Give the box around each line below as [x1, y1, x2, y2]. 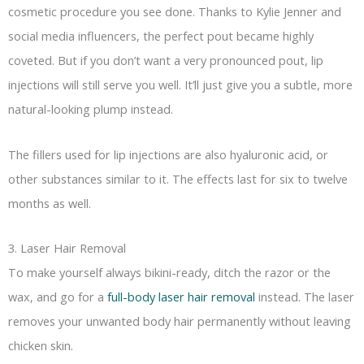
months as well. [8, 194, 91, 211]
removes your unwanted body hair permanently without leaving [8, 313, 351, 330]
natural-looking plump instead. [8, 101, 173, 118]
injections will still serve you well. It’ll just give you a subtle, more [8, 76, 353, 93]
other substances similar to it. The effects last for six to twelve [8, 170, 348, 187]
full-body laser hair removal [107, 288, 255, 305]
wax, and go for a [8, 288, 107, 305]
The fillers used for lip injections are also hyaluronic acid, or [8, 145, 328, 162]
